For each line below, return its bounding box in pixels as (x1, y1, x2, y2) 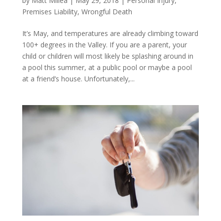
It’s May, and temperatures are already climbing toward (22, 28, 198, 38)
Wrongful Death (81, 6, 132, 16)
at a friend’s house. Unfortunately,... (22, 74, 135, 83)
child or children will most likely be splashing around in (22, 51, 193, 61)
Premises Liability (22, 6, 77, 16)
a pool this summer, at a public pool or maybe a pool (22, 62, 192, 72)
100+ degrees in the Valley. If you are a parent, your (22, 39, 187, 49)
